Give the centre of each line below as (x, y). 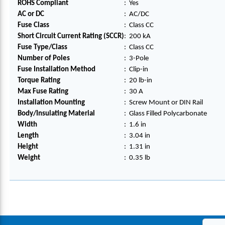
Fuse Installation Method (57, 70)
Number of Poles (44, 59)
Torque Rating (39, 81)
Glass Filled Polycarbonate (168, 114)
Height (28, 147)
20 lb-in (141, 81)
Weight (29, 158)
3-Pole (139, 59)
